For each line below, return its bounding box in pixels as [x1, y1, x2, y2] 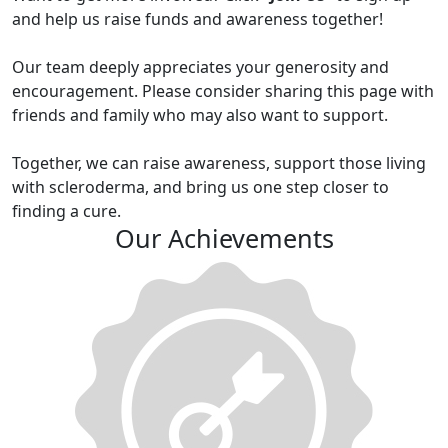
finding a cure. [12, 199, 121, 222]
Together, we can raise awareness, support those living [12, 151, 426, 174]
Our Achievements [114, 220, 334, 255]
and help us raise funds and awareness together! [12, 7, 383, 30]
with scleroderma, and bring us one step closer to [12, 175, 389, 198]
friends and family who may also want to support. [12, 103, 392, 126]
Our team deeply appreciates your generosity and [12, 55, 389, 78]
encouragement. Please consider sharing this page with [12, 79, 434, 102]
